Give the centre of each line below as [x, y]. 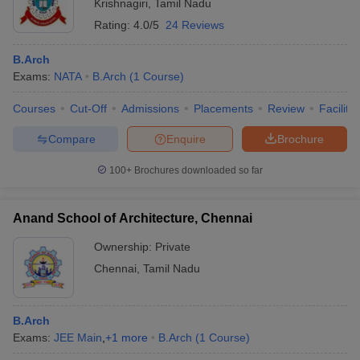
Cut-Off [88, 108]
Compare [72, 139]
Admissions [150, 108]
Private [173, 247]
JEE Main [78, 337]
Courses [34, 108]
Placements [223, 108]
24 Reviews [195, 25]
